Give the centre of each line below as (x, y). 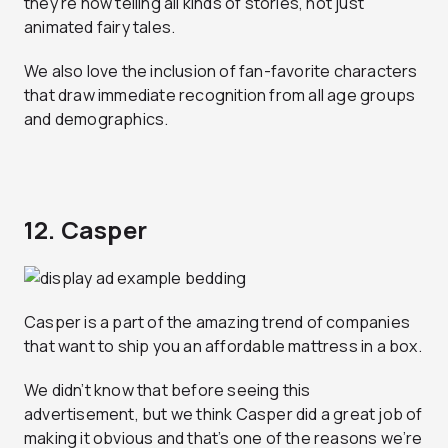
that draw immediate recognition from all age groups (220, 94)
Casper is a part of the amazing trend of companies (217, 321)
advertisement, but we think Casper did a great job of (223, 413)
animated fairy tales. (100, 26)
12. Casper (85, 229)
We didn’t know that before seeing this (167, 389)
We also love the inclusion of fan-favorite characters (221, 70)
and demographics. (96, 118)
